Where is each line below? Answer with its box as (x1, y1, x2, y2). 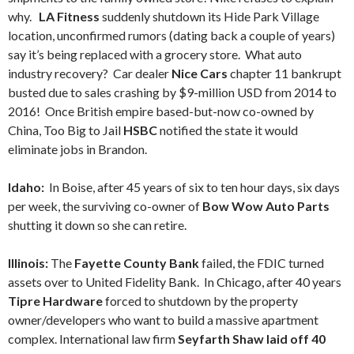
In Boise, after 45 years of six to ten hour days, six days (47, 179, 340, 194)
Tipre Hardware (8, 293, 103, 308)
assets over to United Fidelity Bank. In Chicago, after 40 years (8, 274, 341, 289)
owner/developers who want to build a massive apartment (8, 312, 318, 327)
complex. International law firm (8, 331, 175, 346)
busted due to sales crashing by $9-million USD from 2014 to (8, 85, 337, 100)
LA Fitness (39, 9, 100, 24)
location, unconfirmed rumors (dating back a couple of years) (8, 28, 335, 43)
